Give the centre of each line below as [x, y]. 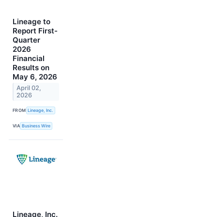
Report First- [35, 31]
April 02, [29, 88]
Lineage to [31, 21]
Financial [29, 58]
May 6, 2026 [35, 77]
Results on [31, 67]
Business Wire [36, 126]
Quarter [26, 40]
